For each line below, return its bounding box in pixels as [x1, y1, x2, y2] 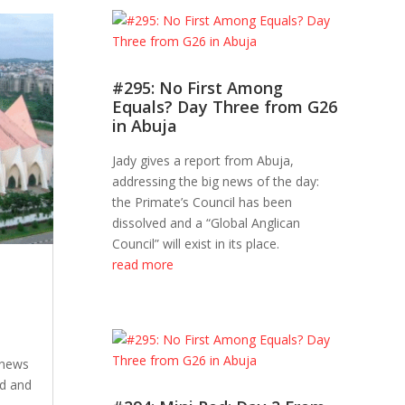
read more [112, 256, 174, 274]
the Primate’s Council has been [112, 193, 293, 212]
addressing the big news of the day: [112, 173, 320, 191]
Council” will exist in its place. [112, 235, 280, 253]
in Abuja [112, 115, 178, 137]
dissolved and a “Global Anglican [112, 214, 301, 232]
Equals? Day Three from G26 [112, 96, 338, 118]
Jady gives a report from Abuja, [112, 152, 295, 170]
